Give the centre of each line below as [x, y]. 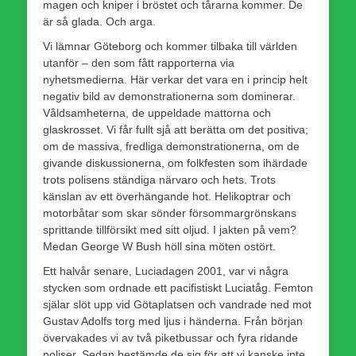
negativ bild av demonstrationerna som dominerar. [169, 96]
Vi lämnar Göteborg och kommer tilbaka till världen [170, 46]
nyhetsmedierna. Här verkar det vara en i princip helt [175, 79]
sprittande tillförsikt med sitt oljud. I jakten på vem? [170, 229]
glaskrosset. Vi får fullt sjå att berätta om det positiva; [176, 129]
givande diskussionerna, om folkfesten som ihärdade [175, 163]
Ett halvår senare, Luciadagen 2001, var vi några [166, 271]
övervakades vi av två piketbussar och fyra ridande [170, 337]
